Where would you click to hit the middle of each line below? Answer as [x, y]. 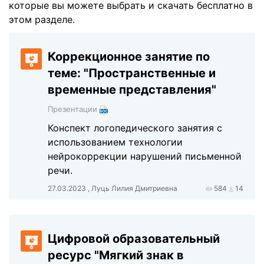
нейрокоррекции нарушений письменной [145, 156]
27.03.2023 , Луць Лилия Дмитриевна [113, 188]
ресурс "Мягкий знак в [116, 255]
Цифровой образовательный [134, 239]
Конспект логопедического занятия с [135, 128]
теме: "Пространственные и [132, 73]
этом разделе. [42, 19]
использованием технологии [115, 142]
